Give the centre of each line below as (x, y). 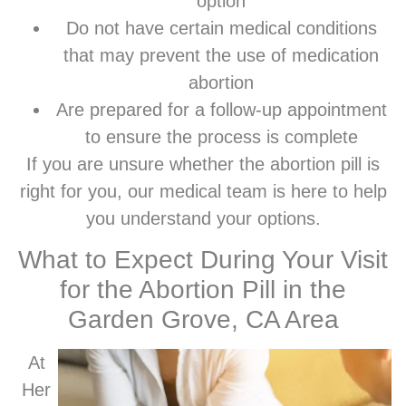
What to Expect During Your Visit (203, 260)
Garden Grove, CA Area (203, 320)
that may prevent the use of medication (221, 55)
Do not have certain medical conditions (221, 28)
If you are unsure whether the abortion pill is (203, 164)
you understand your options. (203, 218)
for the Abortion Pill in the (203, 290)
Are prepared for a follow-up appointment (221, 109)
